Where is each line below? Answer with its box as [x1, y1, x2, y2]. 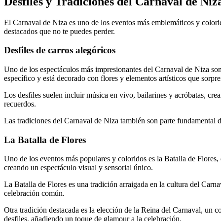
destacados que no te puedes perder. [4, 27, 115, 36]
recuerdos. [4, 100, 36, 108]
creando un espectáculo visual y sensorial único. [4, 163, 153, 172]
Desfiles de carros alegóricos [4, 45, 115, 56]
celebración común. [4, 189, 65, 198]
